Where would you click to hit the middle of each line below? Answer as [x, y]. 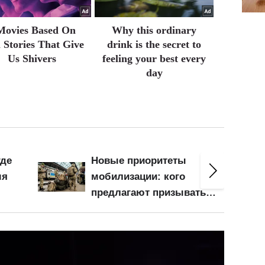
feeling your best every [154, 59]
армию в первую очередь [154, 209]
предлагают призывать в [153, 193]
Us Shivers [32, 59]
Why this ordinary [154, 30]
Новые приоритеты [139, 161]
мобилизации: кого [138, 177]
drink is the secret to [154, 45]
